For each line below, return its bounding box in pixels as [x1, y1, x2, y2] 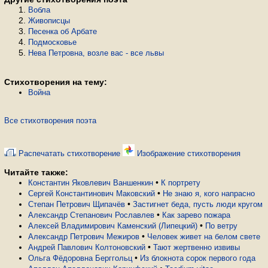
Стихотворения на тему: [4, 77, 107, 87]
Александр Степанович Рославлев [28, 211, 154, 220]
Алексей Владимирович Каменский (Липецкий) [28, 221, 197, 230]
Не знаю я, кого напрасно [163, 189, 255, 198]
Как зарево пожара [162, 211, 230, 220]
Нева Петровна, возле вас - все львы [28, 48, 164, 57]
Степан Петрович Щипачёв [28, 200, 125, 209]
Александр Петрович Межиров [28, 232, 139, 241]
